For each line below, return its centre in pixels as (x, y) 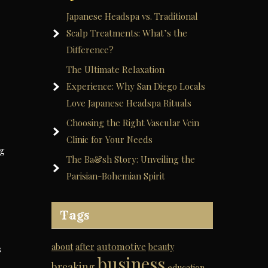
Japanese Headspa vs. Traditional (132, 16)
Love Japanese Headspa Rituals (129, 103)
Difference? (90, 50)
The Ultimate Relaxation (115, 69)
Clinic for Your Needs (109, 139)
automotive (121, 246)
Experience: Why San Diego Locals (136, 86)
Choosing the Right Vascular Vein (133, 123)
